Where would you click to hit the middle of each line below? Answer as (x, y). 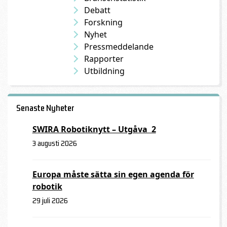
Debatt (97, 10)
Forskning (103, 22)
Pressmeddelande (119, 46)
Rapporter (104, 59)
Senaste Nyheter (45, 108)
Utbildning (104, 71)
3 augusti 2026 (54, 143)
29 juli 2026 (50, 200)
